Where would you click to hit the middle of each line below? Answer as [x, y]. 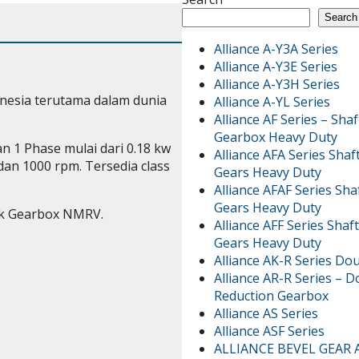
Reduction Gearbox [272, 295]
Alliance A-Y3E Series [276, 66]
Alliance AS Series [266, 313]
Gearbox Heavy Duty [276, 137]
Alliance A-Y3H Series [277, 84]
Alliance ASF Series [270, 331]
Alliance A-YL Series [272, 101]
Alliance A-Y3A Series [276, 48]
